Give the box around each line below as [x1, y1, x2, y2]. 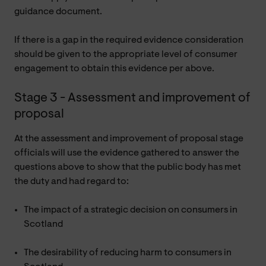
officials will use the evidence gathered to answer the [14, 148, 239, 158]
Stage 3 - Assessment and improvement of [14, 91, 250, 104]
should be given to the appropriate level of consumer [14, 49, 237, 59]
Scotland [24, 219, 63, 229]
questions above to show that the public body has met [14, 162, 241, 172]
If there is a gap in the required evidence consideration [14, 35, 243, 45]
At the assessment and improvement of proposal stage [14, 134, 243, 144]
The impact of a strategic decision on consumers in [24, 205, 237, 215]
